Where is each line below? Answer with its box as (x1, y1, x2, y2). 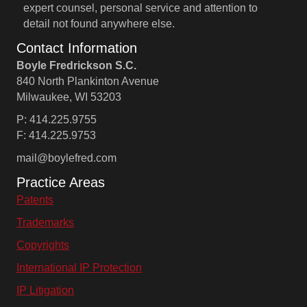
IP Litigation (16, 284, 74, 296)
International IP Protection (16, 261, 142, 273)
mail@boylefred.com (16, 151, 116, 164)
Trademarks (16, 216, 74, 228)
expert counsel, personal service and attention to (23, 1, 258, 14)
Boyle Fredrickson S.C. (16, 59, 136, 71)
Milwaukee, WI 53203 (16, 90, 121, 103)
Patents (16, 193, 53, 206)
